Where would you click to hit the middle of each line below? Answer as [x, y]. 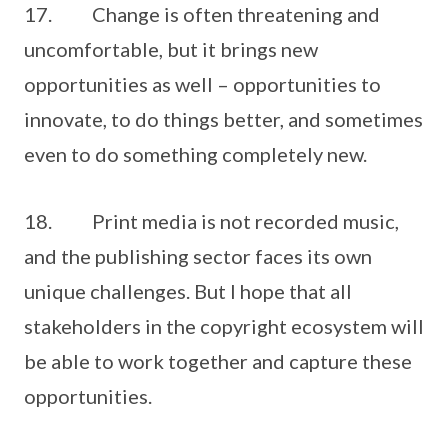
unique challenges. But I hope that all [188, 291]
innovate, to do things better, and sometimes [223, 119]
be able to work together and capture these [218, 361]
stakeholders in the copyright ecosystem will [224, 326]
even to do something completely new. [195, 154]
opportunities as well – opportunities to [202, 84]
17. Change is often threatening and [202, 14]
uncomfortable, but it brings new [171, 49]
